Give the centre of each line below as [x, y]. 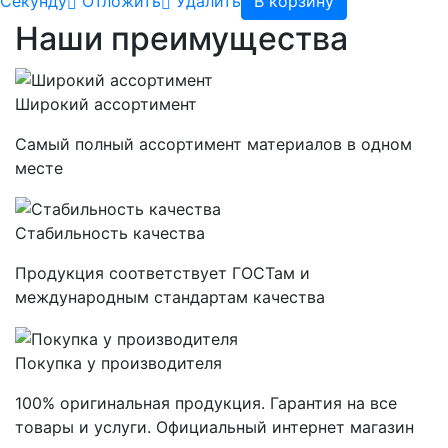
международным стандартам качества [170, 297]
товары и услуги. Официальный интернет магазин [214, 427]
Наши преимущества [181, 39]
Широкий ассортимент [106, 103]
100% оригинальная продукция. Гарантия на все [206, 403]
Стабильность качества [110, 233]
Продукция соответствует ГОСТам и [162, 273]
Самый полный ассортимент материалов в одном [213, 143]
